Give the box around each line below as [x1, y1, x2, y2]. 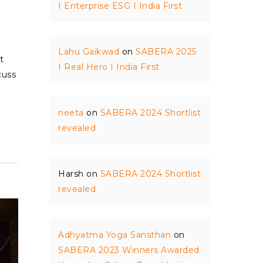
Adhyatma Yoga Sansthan [58, 230, 171, 240]
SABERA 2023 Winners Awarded [58, 245, 200, 255]
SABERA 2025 [136, 46, 197, 57]
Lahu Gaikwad [58, 46, 120, 57]
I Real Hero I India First [58, 62, 160, 72]
